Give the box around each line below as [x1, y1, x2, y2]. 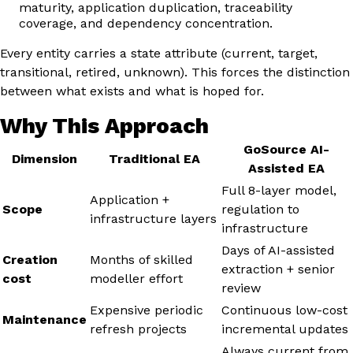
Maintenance [2, 311, 87, 327]
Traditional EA [108, 150, 200, 166]
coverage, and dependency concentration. [19, 15, 273, 31]
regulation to [221, 201, 299, 217]
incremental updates [221, 321, 348, 336]
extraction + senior [221, 261, 335, 277]
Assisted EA [247, 160, 325, 176]
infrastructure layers [90, 210, 217, 226]
